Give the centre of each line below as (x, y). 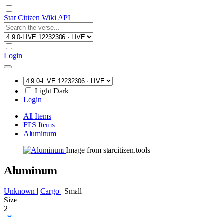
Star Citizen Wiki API (37, 18)
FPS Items (39, 125)
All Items (37, 116)
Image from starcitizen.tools (108, 150)
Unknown (20, 191)
